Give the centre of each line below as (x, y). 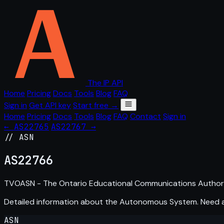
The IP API (105, 83)
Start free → (96, 105)
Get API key (50, 105)
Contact (145, 116)
